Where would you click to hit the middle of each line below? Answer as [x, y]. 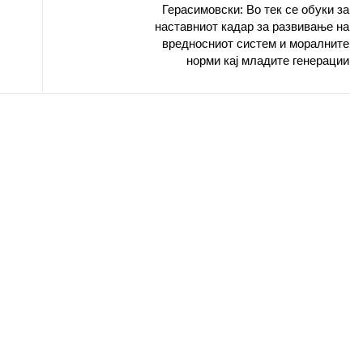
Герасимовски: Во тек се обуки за [256, 9]
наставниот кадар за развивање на [252, 26]
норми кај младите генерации [268, 60]
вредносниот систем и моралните [256, 43]
